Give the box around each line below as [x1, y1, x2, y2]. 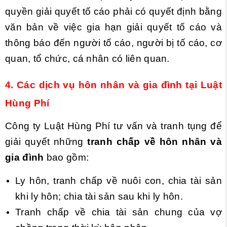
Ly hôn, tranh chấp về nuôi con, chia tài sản [15, 175, 222, 186]
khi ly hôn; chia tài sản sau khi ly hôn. [15, 191, 183, 202]
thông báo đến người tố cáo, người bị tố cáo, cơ [5, 37, 222, 48]
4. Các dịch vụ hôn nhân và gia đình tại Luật [5, 79, 222, 90]
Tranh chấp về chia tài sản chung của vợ [15, 206, 222, 217]
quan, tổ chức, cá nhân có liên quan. [5, 53, 170, 64]
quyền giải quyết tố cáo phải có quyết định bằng [5, 6, 222, 17]
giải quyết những [5, 136, 88, 147]
